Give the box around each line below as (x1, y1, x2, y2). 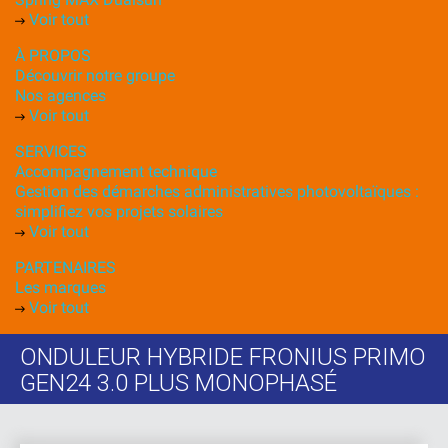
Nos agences (15, 86, 106, 105)
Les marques (15, 278, 106, 297)
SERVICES (15, 142, 87, 161)
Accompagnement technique (15, 162, 217, 181)
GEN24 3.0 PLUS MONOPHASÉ (20, 369, 337, 397)
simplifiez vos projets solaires (15, 202, 223, 221)
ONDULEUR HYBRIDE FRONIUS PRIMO (20, 343, 426, 371)
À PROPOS (15, 46, 91, 65)
